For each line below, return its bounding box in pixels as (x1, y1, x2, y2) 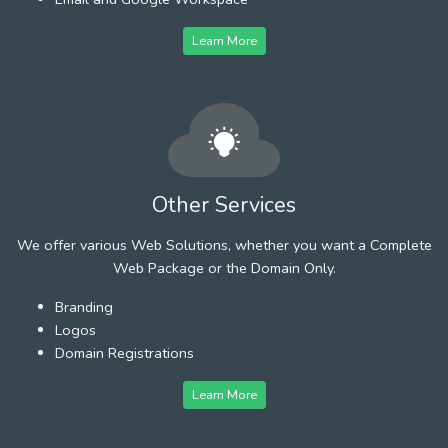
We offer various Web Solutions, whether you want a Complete (16, 234, 432, 255)
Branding (55, 296, 113, 317)
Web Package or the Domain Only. (112, 257, 336, 278)
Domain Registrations (55, 342, 194, 363)
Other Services (152, 189, 296, 220)
